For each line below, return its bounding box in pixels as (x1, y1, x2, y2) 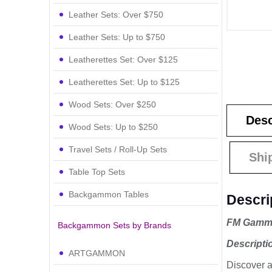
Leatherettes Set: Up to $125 (68, 76, 180, 87)
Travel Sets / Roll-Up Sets (68, 144, 167, 154)
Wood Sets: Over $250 (68, 99, 156, 109)
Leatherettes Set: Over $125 (68, 54, 178, 64)
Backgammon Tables (68, 189, 149, 199)
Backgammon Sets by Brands (57, 220, 171, 230)
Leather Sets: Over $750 (68, 9, 163, 19)
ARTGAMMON (68, 248, 125, 258)
